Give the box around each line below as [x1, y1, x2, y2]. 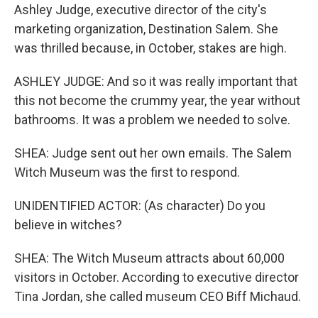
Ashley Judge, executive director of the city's [14, 1, 267, 17]
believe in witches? [14, 216, 122, 232]
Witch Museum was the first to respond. [14, 164, 240, 180]
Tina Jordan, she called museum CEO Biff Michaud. [14, 288, 301, 304]
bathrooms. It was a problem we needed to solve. [14, 111, 290, 127]
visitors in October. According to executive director [14, 269, 299, 285]
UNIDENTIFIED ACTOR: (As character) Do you [14, 197, 265, 213]
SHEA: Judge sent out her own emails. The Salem [14, 145, 292, 160]
